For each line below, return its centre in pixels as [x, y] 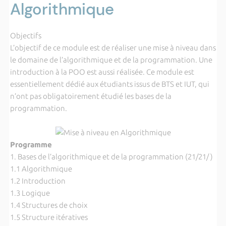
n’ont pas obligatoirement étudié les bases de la [91, 96]
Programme [31, 145]
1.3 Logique [30, 193]
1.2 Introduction [38, 181]
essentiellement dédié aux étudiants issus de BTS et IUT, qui [109, 84]
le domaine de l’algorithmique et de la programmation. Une [111, 60]
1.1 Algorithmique [41, 169]
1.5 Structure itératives [49, 217]
